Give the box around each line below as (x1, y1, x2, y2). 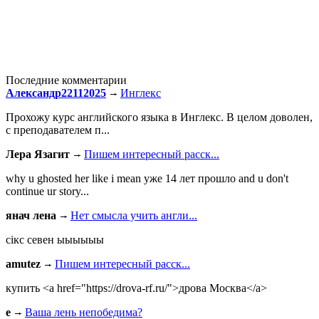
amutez (6, 257, 41, 270)
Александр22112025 (6, 86, 106, 99)
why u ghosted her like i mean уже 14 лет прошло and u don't (6, 172, 288, 184)
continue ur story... (6, 184, 89, 197)
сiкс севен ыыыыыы (6, 233, 104, 246)
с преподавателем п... (6, 123, 110, 136)
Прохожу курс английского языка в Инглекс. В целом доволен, (6, 110, 313, 123)
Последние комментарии (6, 73, 127, 86)
